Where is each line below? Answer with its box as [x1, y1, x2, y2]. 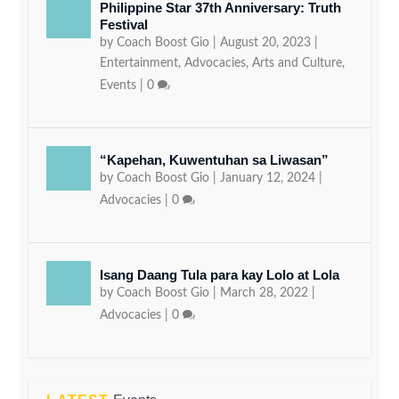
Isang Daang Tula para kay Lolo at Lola [100, 266, 340, 282]
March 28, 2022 [220, 286, 309, 299]
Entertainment [100, 56, 179, 69]
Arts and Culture [252, 56, 343, 69]
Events [100, 78, 137, 92]
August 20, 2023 [220, 36, 312, 49]
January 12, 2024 [220, 171, 316, 184]
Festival [100, 16, 149, 32]
